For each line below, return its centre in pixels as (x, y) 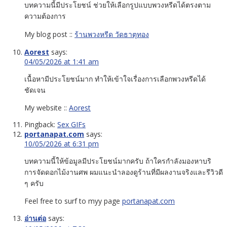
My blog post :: (49, 34)
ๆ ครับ (34, 183)
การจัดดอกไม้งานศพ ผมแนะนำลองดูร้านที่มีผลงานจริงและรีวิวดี (124, 172)
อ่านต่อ (35, 218)
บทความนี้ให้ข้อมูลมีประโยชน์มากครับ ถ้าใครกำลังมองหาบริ (118, 161)
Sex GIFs (71, 124)
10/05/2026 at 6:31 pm (62, 143)
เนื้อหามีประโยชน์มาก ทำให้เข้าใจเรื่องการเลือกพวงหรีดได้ (115, 79)
